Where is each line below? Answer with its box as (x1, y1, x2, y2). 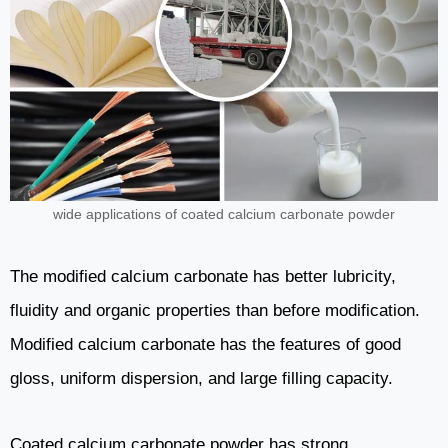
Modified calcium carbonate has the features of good (10, 335, 401, 355)
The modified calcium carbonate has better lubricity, (10, 267, 396, 287)
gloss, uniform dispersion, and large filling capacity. (10, 369, 393, 389)
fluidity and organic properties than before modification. (10, 301, 420, 321)
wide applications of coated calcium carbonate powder (53, 207, 395, 223)
